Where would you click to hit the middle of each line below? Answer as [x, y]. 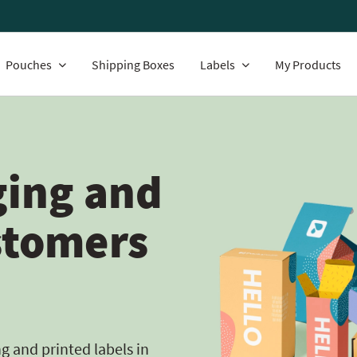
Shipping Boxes [133, 65]
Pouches [29, 65]
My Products [308, 65]
